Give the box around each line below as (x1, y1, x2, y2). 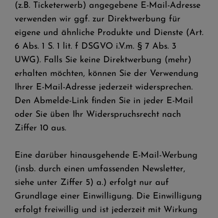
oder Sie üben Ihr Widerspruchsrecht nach (15, 110, 181, 119)
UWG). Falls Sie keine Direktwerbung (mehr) (15, 55, 191, 65)
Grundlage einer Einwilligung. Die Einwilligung (15, 192, 202, 201)
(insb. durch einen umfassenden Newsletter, (15, 164, 185, 174)
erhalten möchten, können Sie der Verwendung (15, 69, 199, 78)
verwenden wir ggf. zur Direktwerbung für (15, 15, 181, 24)
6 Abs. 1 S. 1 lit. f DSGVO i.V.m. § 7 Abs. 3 (15, 42, 176, 51)
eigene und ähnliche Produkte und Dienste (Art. (15, 28, 203, 37)
